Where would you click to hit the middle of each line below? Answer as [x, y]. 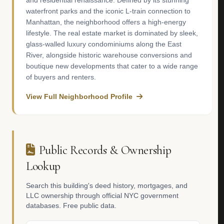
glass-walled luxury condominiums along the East [104, 44]
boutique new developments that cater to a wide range [112, 66]
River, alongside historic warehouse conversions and [109, 55]
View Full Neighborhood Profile [79, 96]
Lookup [43, 166]
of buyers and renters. [61, 77]
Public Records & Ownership [105, 150]
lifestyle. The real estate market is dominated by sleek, [112, 33]
